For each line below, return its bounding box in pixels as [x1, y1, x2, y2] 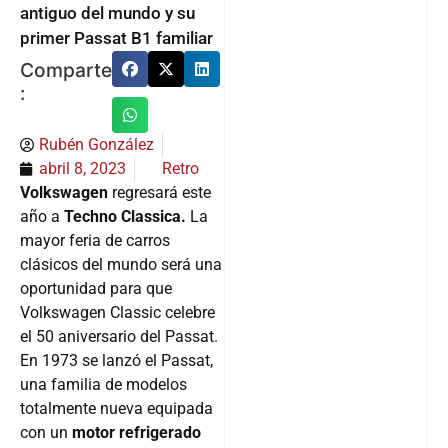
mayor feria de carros [20, 230, 170, 250]
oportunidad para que [20, 278, 172, 298]
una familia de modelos [20, 374, 187, 394]
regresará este [108, 182, 211, 202]
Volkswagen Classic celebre [20, 302, 215, 322]
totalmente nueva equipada [20, 398, 213, 418]
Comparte [20, 57, 112, 82]
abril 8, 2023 [39, 158, 126, 178]
